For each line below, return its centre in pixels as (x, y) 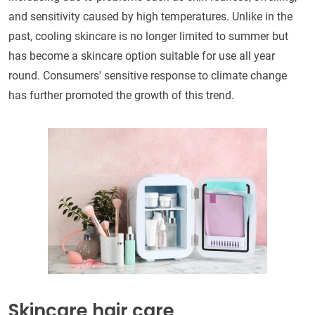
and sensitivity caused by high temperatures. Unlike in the (150, 16)
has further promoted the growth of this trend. (121, 95)
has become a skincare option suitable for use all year (142, 56)
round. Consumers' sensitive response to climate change (148, 75)
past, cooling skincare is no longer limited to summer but (148, 36)
